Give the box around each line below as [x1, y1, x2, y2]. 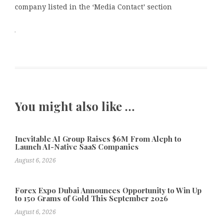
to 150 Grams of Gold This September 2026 [15, 193, 168, 203]
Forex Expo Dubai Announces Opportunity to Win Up [15, 185, 202, 195]
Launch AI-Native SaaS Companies [15, 141, 139, 152]
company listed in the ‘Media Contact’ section [15, 3, 172, 11]
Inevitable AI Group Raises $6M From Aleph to [15, 133, 181, 144]
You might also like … [15, 98, 135, 114]
